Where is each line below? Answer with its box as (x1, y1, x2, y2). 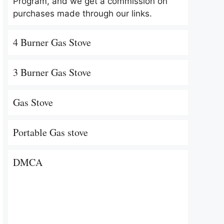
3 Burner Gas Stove (13, 65, 91, 79)
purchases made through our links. (13, 8, 152, 18)
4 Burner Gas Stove (13, 35, 91, 49)
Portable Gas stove (13, 125, 88, 139)
